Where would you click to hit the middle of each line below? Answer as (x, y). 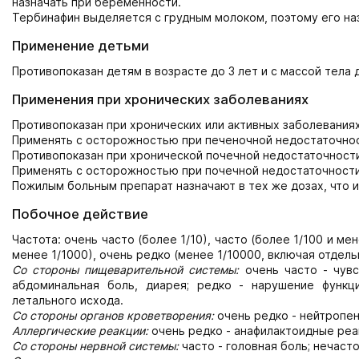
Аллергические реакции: (80, 331)
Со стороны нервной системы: (95, 346)
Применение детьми (81, 46)
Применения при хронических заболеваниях (160, 100)
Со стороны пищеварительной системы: (126, 270)
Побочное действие (80, 214)
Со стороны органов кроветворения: (113, 316)
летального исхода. (68, 301)
